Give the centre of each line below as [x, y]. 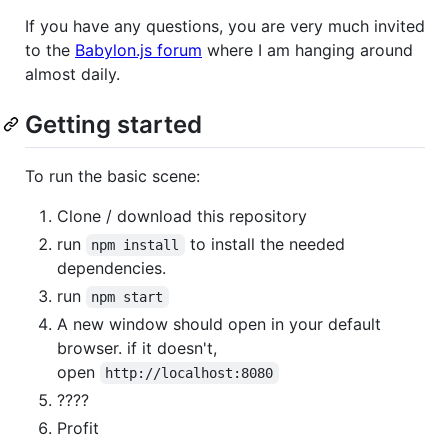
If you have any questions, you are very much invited [225, 25]
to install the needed [267, 243]
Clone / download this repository [182, 215]
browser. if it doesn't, [137, 347]
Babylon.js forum [138, 49]
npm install [135, 244]
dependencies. [111, 267]
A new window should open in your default [219, 323]
